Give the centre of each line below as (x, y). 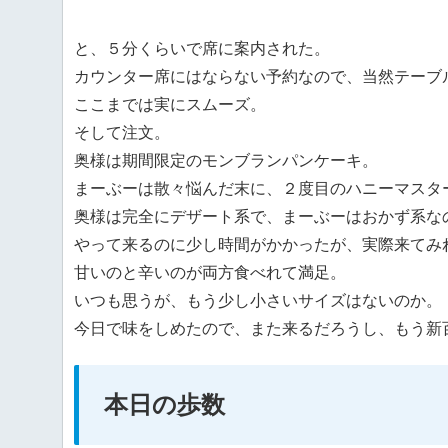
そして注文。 (122, 132)
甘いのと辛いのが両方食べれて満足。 (210, 272)
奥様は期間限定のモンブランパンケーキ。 (226, 160)
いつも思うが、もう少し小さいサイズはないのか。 (258, 300)
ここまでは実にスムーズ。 (170, 104)
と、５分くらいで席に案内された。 (202, 48)
